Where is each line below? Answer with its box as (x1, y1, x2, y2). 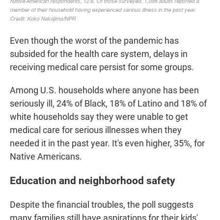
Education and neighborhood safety (10, 174, 175, 187)
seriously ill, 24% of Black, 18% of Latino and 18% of (10, 98, 207, 109)
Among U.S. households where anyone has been (10, 85, 199, 96)
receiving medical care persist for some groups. (10, 62, 194, 73)
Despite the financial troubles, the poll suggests (10, 199, 193, 210)
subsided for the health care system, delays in (10, 49, 188, 59)
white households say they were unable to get (10, 111, 188, 122)
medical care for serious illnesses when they (10, 125, 182, 136)
